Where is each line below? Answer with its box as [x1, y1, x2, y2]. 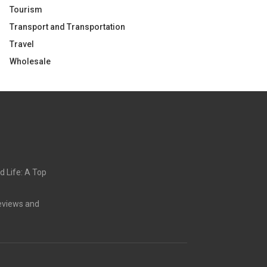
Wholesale [10, 57, 51, 66]
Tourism [10, 5, 42, 14]
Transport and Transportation [10, 22, 125, 32]
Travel [10, 39, 34, 49]
